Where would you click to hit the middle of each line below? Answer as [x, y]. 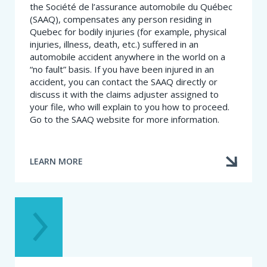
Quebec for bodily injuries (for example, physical [128, 31]
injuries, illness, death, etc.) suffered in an [114, 44]
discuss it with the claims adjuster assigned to [124, 94]
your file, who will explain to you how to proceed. [130, 106]
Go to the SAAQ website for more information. [125, 119]
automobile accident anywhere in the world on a [128, 56]
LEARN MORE [56, 162]
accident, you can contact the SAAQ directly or [124, 81]
